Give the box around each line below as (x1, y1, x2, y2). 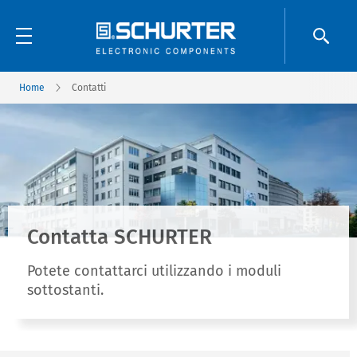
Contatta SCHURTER (27, 225, 212, 249)
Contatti (72, 82, 106, 93)
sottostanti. (27, 281, 104, 299)
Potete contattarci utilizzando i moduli (27, 262, 281, 280)
